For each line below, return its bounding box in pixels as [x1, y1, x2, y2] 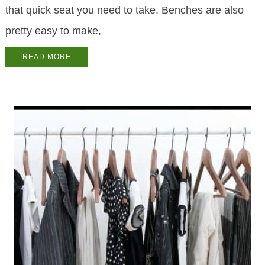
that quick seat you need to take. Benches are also [5, 4, 244, 17]
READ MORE [22, 53, 71, 62]
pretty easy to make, [5, 25, 101, 37]
